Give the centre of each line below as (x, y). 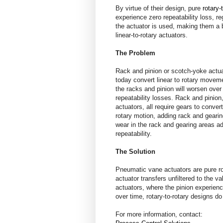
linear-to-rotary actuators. (152, 35)
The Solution (135, 151)
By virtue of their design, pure (159, 8)
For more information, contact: (159, 214)
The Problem (135, 53)
